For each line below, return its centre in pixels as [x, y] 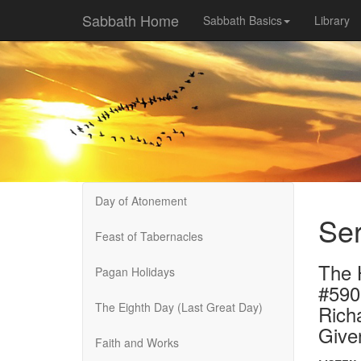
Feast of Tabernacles [149, 236]
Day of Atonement [141, 201]
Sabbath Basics [243, 20]
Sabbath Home [131, 20]
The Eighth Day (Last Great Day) [179, 307]
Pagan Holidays [135, 272]
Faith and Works [137, 342]
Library [332, 20]
